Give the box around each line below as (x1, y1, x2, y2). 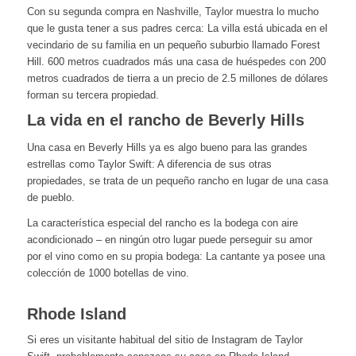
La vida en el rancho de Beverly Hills (26, 110, 304, 129)
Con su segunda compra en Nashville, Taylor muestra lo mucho (26, 5, 319, 17)
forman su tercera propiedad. (26, 88, 159, 101)
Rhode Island (26, 304, 126, 323)
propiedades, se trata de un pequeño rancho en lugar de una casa (26, 174, 328, 187)
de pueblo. (26, 191, 75, 203)
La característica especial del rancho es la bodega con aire (26, 216, 298, 229)
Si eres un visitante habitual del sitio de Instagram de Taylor (26, 333, 303, 346)
